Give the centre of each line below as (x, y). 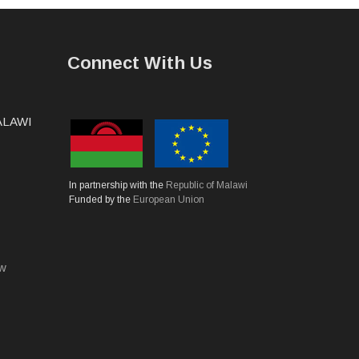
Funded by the (101, 199)
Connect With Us (139, 63)
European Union (168, 199)
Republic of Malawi (206, 185)
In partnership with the (117, 185)
